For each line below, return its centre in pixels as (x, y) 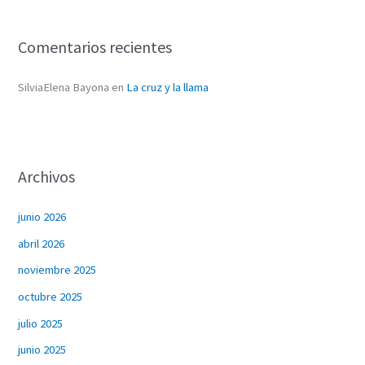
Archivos (47, 177)
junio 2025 (42, 350)
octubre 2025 (51, 297)
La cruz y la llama (168, 87)
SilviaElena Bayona (64, 87)
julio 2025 (41, 323)
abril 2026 (42, 243)
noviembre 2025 (57, 270)
